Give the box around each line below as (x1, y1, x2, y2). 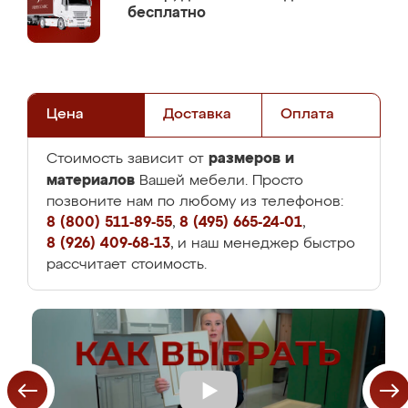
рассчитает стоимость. (46, 258, 207, 272)
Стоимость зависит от (46, 152, 209, 167)
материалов (46, 173, 135, 188)
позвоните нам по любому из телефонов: (46, 195, 343, 209)
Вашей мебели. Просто (135, 174, 303, 189)
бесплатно (127, 5, 206, 21)
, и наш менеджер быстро (170, 237, 355, 251)
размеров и (209, 151, 294, 166)
